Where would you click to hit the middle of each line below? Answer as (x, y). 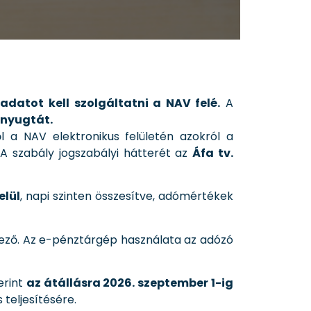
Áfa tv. (213, 153)
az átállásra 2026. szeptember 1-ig (130, 283)
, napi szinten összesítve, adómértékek (127, 196)
